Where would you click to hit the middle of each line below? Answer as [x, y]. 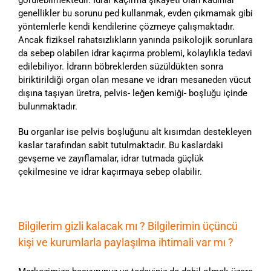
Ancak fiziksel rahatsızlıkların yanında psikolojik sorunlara [135, 40]
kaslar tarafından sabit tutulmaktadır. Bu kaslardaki [121, 145]
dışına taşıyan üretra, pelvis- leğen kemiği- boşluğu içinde [133, 93]
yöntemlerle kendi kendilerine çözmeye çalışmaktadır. [126, 26]
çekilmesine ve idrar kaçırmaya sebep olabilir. [110, 171]
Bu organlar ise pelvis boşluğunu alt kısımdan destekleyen [135, 132]
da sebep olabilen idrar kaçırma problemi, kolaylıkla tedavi [135, 53]
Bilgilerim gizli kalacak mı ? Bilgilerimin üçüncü [128, 226]
